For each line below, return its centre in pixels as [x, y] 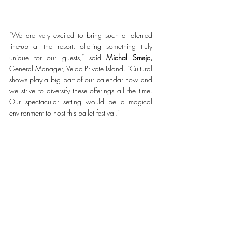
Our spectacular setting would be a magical [81, 102]
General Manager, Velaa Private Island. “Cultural [81, 69]
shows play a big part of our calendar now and [81, 80]
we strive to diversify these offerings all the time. [81, 91]
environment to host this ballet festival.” [65, 113]
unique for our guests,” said [58, 58]
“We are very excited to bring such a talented [81, 35]
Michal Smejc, [130, 58]
